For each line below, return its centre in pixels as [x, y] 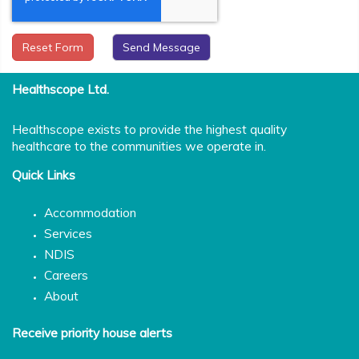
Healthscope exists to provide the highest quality [149, 129]
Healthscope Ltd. [61, 89]
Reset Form [53, 47]
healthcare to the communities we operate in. [139, 145]
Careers [66, 274]
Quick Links [44, 174]
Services [68, 233]
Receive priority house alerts [92, 332]
